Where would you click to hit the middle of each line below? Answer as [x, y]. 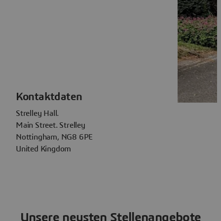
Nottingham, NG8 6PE [55, 137]
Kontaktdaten [49, 96]
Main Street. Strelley [51, 125]
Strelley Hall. [37, 113]
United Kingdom [44, 149]
